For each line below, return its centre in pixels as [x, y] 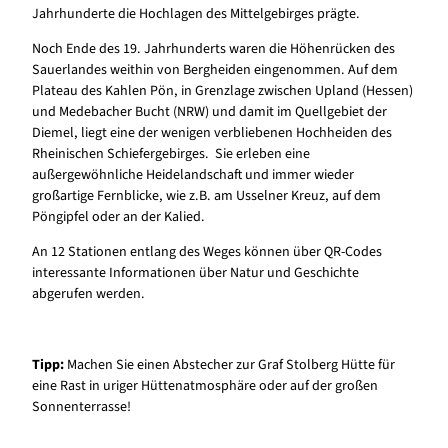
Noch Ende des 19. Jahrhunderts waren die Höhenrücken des [213, 49]
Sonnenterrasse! [81, 406]
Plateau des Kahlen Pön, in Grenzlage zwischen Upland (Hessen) [222, 91]
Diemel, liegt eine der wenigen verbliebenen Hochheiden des [212, 133]
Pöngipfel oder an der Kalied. [118, 217]
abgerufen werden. [88, 294]
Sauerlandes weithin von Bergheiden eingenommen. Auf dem [215, 70]
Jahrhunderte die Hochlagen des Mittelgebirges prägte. [196, 14]
